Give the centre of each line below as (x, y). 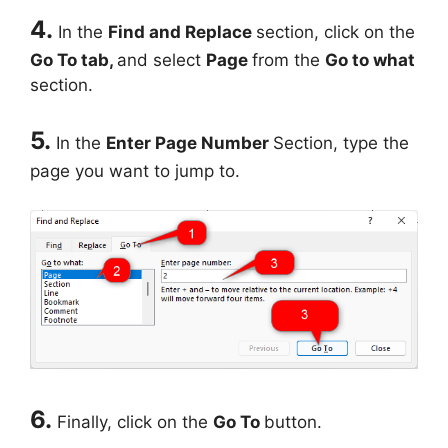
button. (293, 421)
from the (288, 59)
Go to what (370, 59)
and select (161, 59)
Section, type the (341, 143)
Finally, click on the (135, 421)
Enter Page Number (189, 143)
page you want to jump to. (135, 171)
